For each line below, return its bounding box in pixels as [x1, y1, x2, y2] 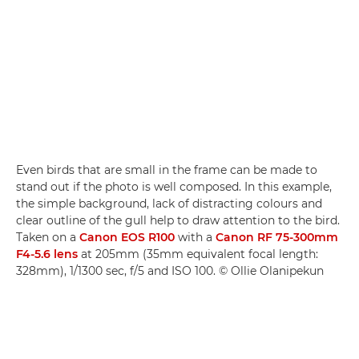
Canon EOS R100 [79, 229, 175, 244]
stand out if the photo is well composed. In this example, [16, 179, 332, 194]
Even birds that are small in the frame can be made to [16, 162, 317, 177]
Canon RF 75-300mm [216, 229, 338, 244]
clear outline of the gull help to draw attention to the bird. [16, 212, 340, 228]
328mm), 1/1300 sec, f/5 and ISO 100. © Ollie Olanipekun [16, 263, 324, 278]
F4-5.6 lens [16, 246, 78, 261]
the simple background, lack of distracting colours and [16, 196, 322, 211]
